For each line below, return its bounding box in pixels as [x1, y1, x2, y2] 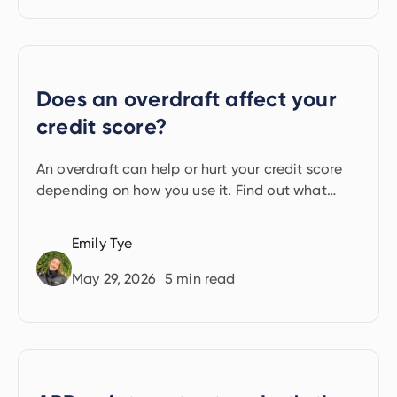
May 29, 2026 [72, 270, 156, 287]
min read [173, 270, 236, 287]
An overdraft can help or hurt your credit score [36, 160, 343, 177]
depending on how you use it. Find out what [36, 182, 327, 198]
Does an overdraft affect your [36, 86, 337, 112]
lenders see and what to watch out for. [36, 203, 292, 220]
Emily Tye [72, 235, 133, 252]
